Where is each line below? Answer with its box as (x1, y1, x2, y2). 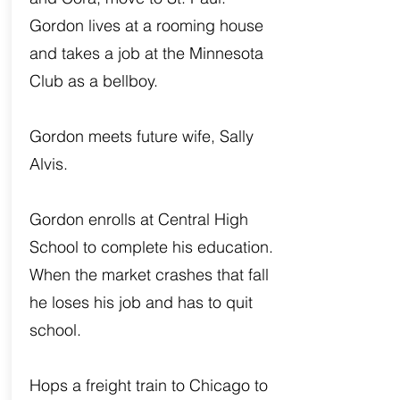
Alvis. (29, 154, 68, 174)
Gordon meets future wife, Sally (29, 126, 254, 146)
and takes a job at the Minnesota (29, 43, 263, 63)
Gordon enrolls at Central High (29, 209, 248, 229)
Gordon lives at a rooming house (29, 15, 263, 36)
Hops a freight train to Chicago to (29, 375, 268, 396)
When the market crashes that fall (29, 264, 269, 285)
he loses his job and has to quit (29, 292, 253, 312)
